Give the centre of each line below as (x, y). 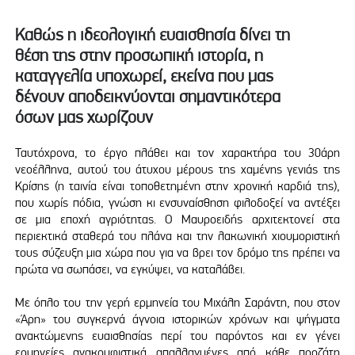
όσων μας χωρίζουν (84, 116)
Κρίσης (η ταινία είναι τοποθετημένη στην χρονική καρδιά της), (177, 185)
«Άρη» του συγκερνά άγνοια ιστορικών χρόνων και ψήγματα (177, 319)
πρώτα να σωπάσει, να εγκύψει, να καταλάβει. (130, 269)
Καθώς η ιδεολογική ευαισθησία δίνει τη (153, 34)
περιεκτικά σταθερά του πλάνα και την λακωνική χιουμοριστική (177, 235)
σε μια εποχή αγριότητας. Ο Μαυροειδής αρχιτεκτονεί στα (177, 219)
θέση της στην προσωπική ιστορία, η (139, 55)
